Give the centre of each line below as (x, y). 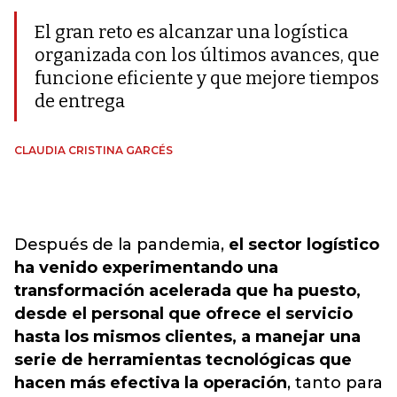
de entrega (80, 101)
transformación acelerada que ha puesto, (187, 291)
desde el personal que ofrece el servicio (183, 314)
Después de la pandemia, (121, 245)
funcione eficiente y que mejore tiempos (207, 78)
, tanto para (335, 383)
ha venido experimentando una (146, 268)
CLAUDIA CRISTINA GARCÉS (93, 151)
